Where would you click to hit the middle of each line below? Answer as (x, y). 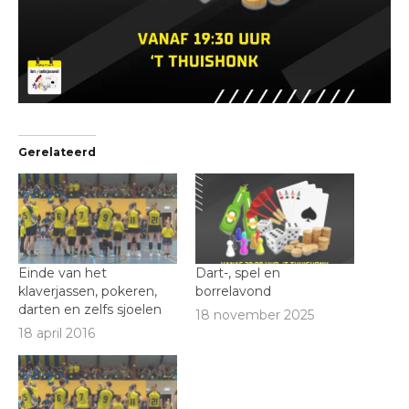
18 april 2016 (57, 333)
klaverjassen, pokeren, (88, 292)
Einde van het (63, 273)
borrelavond (233, 292)
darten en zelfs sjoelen (90, 310)
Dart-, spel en (238, 273)
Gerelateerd (57, 152)
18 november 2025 (255, 315)
